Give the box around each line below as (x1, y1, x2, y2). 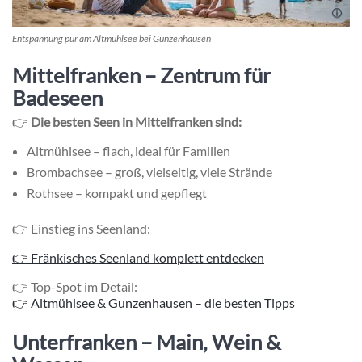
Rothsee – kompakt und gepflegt (27, 184, 207, 200)
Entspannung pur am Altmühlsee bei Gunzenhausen (12, 32, 211, 44)
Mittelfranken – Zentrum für (12, 61, 271, 88)
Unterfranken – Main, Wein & (12, 328, 280, 355)
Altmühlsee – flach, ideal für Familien (27, 142, 230, 158)
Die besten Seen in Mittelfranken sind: (31, 113, 242, 129)
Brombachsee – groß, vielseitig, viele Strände (27, 163, 272, 179)
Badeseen (12, 84, 103, 111)
